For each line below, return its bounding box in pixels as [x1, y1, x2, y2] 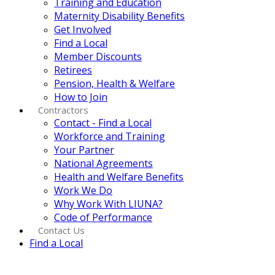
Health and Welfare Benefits [54, 170, 184, 184]
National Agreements [54, 157, 153, 170]
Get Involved [54, 23, 111, 36]
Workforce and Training [54, 130, 165, 143]
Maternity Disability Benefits [54, 9, 185, 23]
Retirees [54, 63, 92, 77]
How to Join [54, 90, 107, 104]
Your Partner [54, 143, 114, 157]
